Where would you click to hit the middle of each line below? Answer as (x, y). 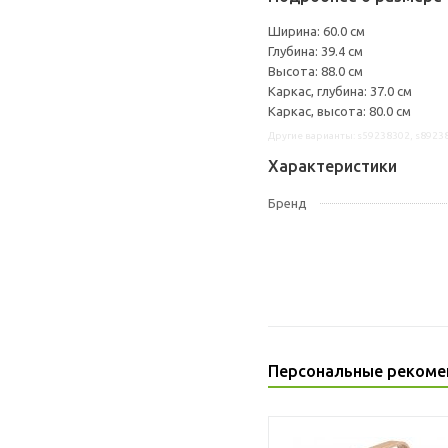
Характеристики (332, 166)
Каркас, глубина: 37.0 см (340, 91)
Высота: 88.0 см (315, 71)
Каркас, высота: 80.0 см (339, 111)
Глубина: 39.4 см (315, 51)
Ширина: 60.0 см (316, 31)
